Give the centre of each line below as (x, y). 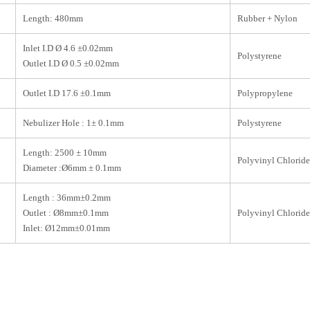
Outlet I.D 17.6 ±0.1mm (67, 93)
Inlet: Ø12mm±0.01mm (66, 228)
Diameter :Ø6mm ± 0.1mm (72, 167)
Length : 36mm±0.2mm (67, 197)
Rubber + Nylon (267, 18)
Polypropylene (265, 93)
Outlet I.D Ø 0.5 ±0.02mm (71, 63)
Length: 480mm (53, 18)
